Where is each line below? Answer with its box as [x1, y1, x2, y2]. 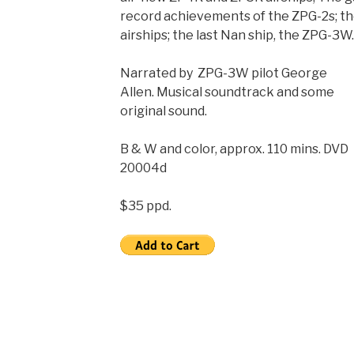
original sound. [119, 104, 207, 119]
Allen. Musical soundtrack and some [119, 85, 334, 100]
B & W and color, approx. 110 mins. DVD [119, 141, 348, 156]
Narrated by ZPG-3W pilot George [119, 66, 327, 81]
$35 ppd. [119, 198, 171, 213]
